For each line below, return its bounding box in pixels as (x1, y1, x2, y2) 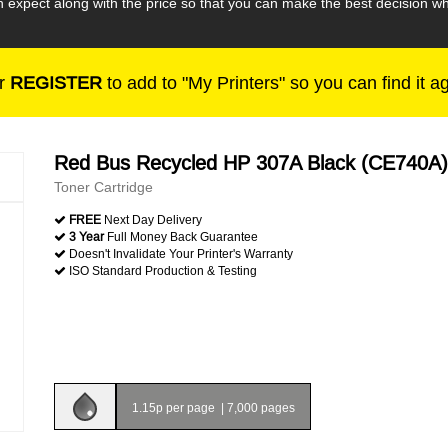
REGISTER (10, 72, 102, 93)
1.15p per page (132, 400, 218, 415)
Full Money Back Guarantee (104, 229, 258, 244)
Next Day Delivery (101, 212, 202, 227)
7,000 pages (227, 400, 295, 415)
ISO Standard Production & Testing (66, 263, 257, 278)
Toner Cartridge (54, 179, 153, 195)
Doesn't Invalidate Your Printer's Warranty (66, 246, 293, 261)
